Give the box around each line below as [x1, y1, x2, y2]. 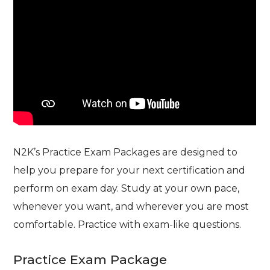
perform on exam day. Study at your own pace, [13, 182, 240, 194]
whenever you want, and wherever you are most [13, 200, 250, 212]
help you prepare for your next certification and [13, 164, 246, 176]
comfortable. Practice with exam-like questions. [13, 218, 242, 230]
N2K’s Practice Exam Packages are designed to [13, 146, 238, 158]
